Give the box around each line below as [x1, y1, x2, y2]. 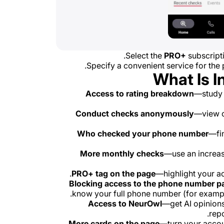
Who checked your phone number [77, 128, 208, 138]
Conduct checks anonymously [75, 108, 194, 118]
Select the [125, 50, 164, 60]
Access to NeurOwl [88, 198, 162, 208]
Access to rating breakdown [85, 88, 194, 98]
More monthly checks [80, 148, 164, 158]
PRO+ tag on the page [71, 168, 155, 178]
